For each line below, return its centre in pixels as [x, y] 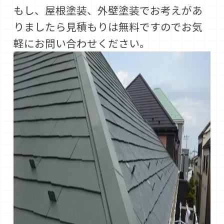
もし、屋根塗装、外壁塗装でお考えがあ [108, 10]
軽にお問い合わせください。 [82, 43]
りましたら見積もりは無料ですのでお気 [108, 27]
